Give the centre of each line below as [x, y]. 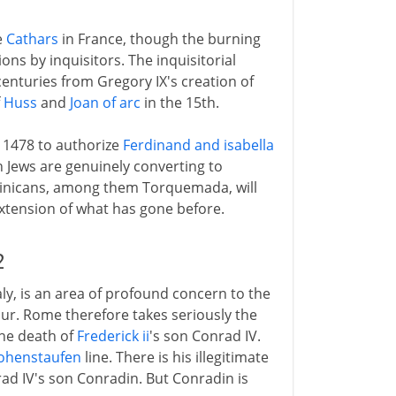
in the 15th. [179, 103]
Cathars [32, 39]
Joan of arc [105, 103]
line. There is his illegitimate [175, 357]
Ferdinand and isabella [198, 145]
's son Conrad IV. [205, 336]
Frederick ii [113, 336]
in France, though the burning [159, 39]
